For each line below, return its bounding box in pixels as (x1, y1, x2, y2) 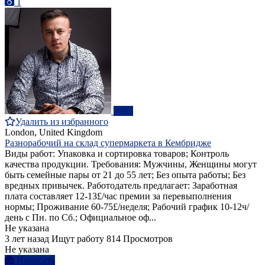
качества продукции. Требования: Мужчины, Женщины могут (5, 159, 257, 170)
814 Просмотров (106, 234, 173, 244)
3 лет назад (5, 234, 49, 244)
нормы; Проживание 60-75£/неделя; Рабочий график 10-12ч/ (5, 202, 249, 212)
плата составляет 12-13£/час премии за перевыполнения (5, 191, 231, 202)
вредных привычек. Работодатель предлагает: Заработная (5, 180, 237, 191)
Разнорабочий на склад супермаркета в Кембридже (5, 138, 211, 148)
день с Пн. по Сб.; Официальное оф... (5, 212, 156, 223)
